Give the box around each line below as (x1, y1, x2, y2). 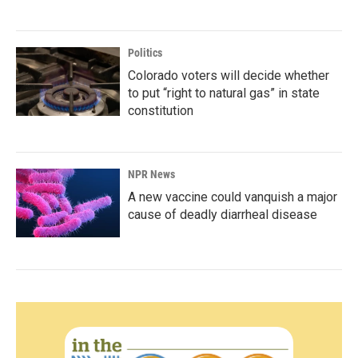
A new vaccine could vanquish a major (128, 189, 337, 205)
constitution (128, 102, 193, 118)
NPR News (128, 167, 175, 181)
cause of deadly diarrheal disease (128, 206, 317, 222)
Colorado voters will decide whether (128, 67, 329, 83)
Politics (128, 46, 162, 59)
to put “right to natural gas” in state (128, 85, 320, 101)
